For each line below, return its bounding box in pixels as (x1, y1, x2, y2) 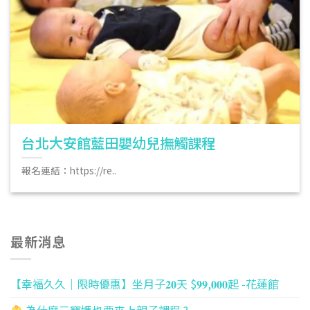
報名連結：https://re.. (21, 163, 117, 178)
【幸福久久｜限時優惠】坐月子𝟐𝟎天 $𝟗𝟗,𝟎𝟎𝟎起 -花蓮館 (10, 275, 279, 293)
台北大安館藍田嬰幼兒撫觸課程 (21, 131, 216, 153)
